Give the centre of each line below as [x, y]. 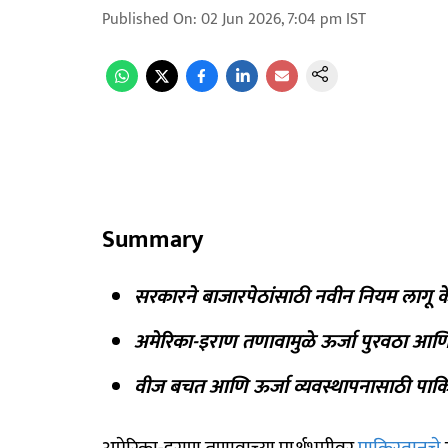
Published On [147, 19]
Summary [152, 240]
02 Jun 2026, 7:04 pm [271, 19]
